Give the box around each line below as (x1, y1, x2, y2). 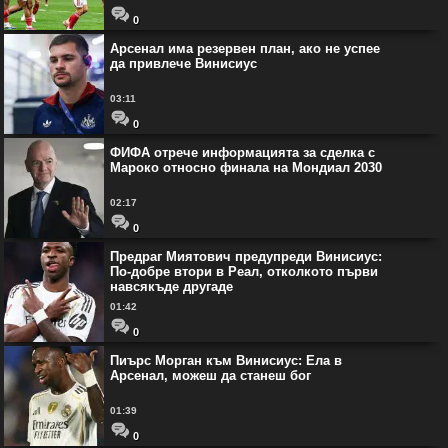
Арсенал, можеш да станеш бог (110, 367, 311, 383)
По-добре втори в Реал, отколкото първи (110, 263, 378, 279)
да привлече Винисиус (110, 55, 257, 71)
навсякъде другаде (110, 278, 233, 294)
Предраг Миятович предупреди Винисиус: (110, 248, 382, 264)
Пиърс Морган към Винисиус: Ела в (110, 352, 342, 368)
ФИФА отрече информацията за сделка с (110, 144, 375, 160)
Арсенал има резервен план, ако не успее (110, 40, 380, 56)
